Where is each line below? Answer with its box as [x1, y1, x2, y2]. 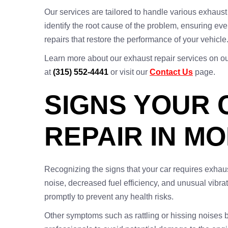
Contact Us [150, 68, 193, 76]
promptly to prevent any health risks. [44, 192, 174, 201]
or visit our [108, 68, 150, 76]
